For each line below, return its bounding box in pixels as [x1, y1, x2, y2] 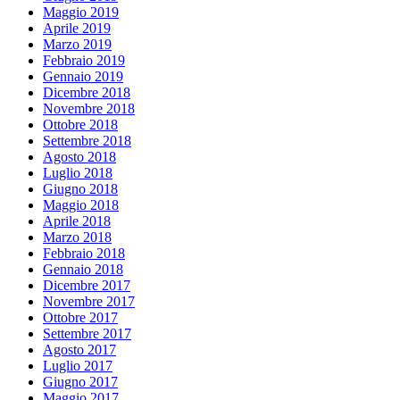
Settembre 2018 [43, 132, 131, 148]
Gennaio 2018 [43, 261, 123, 277]
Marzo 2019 [43, 36, 112, 52]
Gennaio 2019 [43, 68, 123, 84]
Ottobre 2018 [43, 116, 118, 132]
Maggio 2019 [43, 4, 119, 20]
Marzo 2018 [43, 229, 112, 245]
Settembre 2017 [43, 325, 131, 341]
